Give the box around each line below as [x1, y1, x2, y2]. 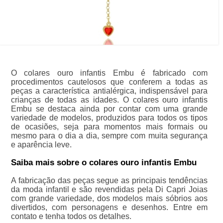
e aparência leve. [10, 140, 72, 149]
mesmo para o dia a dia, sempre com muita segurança [10, 131, 208, 140]
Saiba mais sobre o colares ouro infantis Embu [10, 158, 197, 168]
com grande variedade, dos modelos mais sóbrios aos [10, 194, 208, 203]
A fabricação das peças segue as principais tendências [10, 176, 208, 185]
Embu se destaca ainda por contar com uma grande [10, 105, 208, 113]
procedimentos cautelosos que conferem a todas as [10, 78, 208, 87]
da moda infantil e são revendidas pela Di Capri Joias [10, 185, 208, 194]
